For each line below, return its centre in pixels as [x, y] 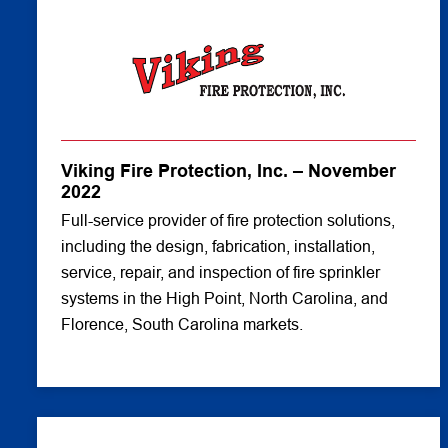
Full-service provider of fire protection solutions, [228, 220]
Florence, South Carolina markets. [182, 324]
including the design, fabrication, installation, [218, 246]
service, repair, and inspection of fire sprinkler [220, 272]
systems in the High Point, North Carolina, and [224, 298]
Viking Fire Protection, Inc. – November [228, 171]
